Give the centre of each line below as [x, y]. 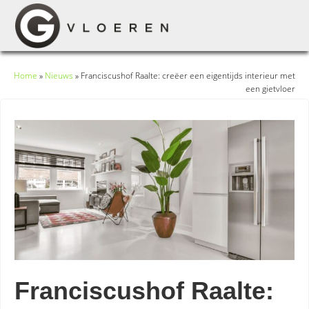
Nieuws [59, 76]
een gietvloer [270, 89]
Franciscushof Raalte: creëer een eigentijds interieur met [188, 76]
